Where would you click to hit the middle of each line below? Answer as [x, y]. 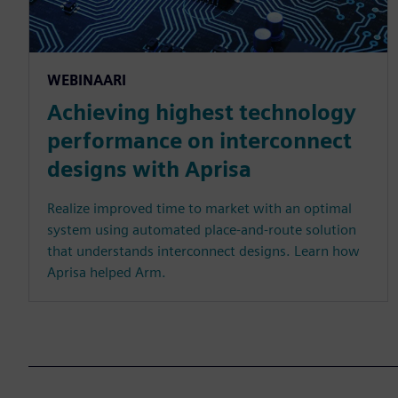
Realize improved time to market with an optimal [199, 208]
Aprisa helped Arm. [107, 272]
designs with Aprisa [149, 169]
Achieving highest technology [202, 112]
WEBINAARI [87, 80]
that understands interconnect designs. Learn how [203, 251]
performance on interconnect [199, 140]
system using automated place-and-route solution [202, 229]
